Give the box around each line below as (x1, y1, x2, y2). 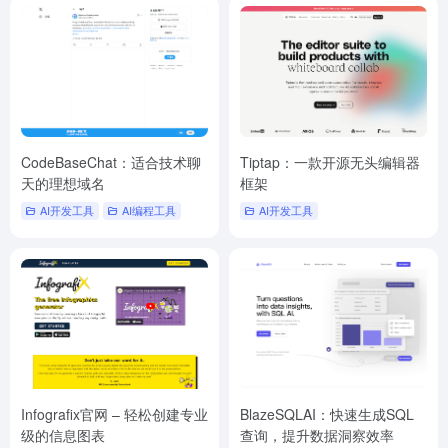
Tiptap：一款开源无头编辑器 (240, 151, 420, 172)
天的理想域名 (21, 172, 105, 193)
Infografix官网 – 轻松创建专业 (21, 404, 208, 425)
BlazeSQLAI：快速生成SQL (240, 404, 414, 425)
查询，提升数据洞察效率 (240, 425, 394, 446)
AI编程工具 (122, 202, 177, 219)
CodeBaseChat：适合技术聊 (21, 151, 201, 172)
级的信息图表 (21, 425, 105, 446)
